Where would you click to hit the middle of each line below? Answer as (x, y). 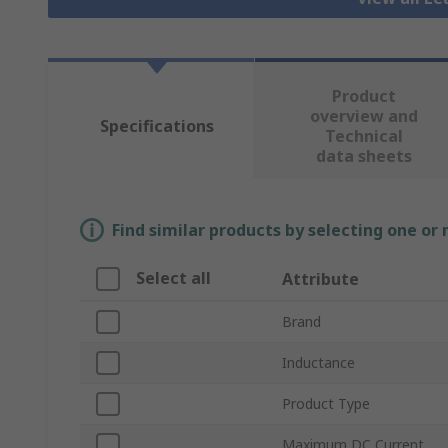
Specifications (156, 126)
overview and (363, 116)
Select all (173, 278)
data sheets (363, 156)
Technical (363, 136)
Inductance (318, 363)
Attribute (320, 279)
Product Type (326, 404)
